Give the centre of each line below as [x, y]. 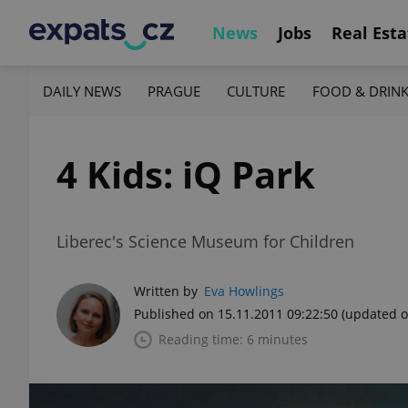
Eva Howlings [244, 291]
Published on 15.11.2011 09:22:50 [236, 314]
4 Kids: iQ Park [186, 174]
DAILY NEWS [82, 91]
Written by [166, 291]
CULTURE [256, 91]
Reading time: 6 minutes [233, 339]
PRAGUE [174, 91]
